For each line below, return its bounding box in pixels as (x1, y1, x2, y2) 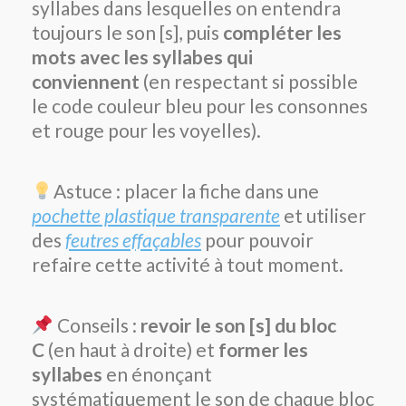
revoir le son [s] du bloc (140, 313, 336, 336)
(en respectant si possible (140, 69, 358, 92)
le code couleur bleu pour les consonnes (32, 93, 368, 117)
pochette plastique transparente (32, 203, 280, 227)
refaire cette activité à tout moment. (32, 252, 343, 275)
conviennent (32, 69, 140, 92)
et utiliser (280, 203, 366, 227)
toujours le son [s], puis (32, 20, 223, 43)
